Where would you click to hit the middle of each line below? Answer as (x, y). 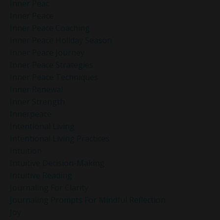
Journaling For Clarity (49, 187)
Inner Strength (37, 101)
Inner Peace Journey (47, 52)
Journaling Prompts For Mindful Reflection (88, 200)
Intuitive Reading (41, 175)
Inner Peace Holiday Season (61, 40)
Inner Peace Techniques (54, 77)
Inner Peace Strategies (52, 65)
